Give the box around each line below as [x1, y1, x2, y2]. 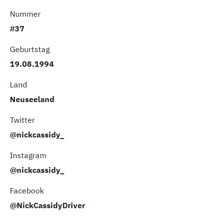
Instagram [10, 150, 47, 160]
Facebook [10, 185, 44, 195]
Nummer [10, 8, 41, 19]
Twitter [10, 114, 35, 125]
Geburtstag [10, 44, 50, 54]
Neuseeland [10, 94, 55, 104]
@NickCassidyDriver [10, 200, 85, 210]
